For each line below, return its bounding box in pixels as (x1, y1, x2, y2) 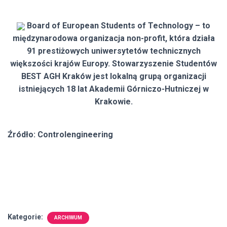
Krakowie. (94, 96, 133, 106)
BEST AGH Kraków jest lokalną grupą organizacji (21, 71, 206, 81)
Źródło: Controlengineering (8, 129, 113, 139)
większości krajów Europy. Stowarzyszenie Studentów (10, 58, 217, 68)
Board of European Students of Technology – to (25, 20, 210, 30)
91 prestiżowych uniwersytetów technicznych (26, 46, 201, 56)
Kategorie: (8, 212, 45, 221)
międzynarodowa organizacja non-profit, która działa (12, 33, 215, 43)
